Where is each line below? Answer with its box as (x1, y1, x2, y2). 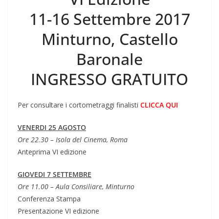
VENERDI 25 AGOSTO (18, 122, 86, 132)
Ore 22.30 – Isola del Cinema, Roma (18, 134, 128, 144)
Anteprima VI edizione (18, 147, 87, 156)
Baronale (76, 48, 143, 69)
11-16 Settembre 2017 (29, 8, 190, 29)
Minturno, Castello (41, 28, 178, 49)
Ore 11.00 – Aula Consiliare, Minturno (18, 181, 134, 191)
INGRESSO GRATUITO (31, 68, 188, 89)
